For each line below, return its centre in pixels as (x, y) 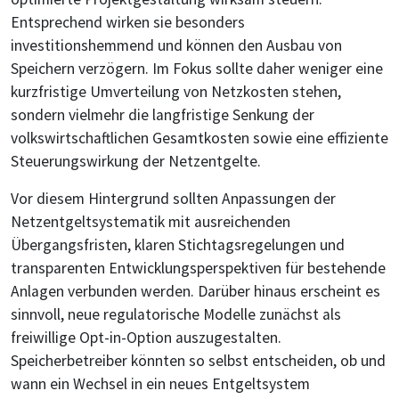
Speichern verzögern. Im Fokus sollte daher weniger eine (197, 69)
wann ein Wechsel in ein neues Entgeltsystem (160, 384)
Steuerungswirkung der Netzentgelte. (136, 162)
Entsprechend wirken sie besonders (128, 23)
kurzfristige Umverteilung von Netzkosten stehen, (176, 92)
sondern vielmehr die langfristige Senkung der (163, 115)
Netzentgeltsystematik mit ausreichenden (151, 222)
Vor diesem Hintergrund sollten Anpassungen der (173, 199)
